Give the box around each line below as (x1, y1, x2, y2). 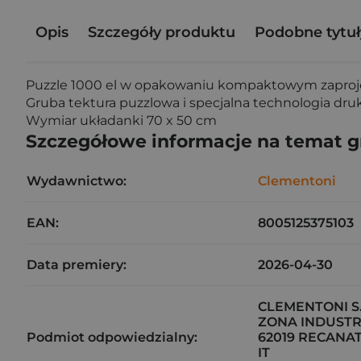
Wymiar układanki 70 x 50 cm (26, 113, 217, 128)
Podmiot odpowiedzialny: (27, 330, 197, 345)
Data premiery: (27, 257, 127, 272)
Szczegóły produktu (88, 23, 235, 41)
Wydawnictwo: (27, 173, 127, 189)
